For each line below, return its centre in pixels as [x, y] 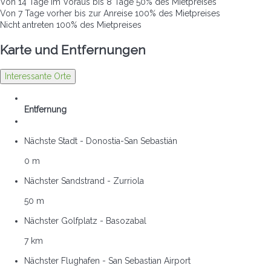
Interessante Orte [38, 77]
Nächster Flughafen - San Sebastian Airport [107, 261]
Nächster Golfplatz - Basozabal [85, 221]
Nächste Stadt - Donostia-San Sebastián [101, 141]
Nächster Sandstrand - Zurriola [84, 181]
